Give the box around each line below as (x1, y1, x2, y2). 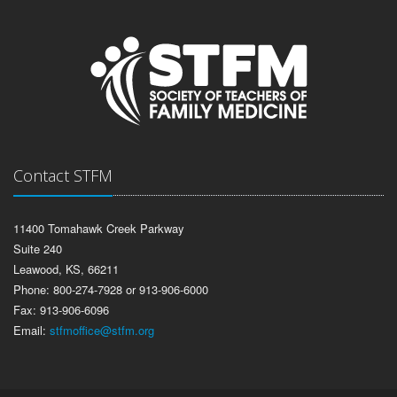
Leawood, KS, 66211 (13, 261, 119, 277)
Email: (13, 322, 50, 339)
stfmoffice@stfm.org (50, 322, 154, 339)
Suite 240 (13, 240, 62, 257)
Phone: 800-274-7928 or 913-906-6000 (13, 281, 208, 298)
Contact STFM (13, 165, 113, 186)
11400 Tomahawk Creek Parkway (13, 220, 184, 237)
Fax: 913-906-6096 (13, 301, 109, 318)
